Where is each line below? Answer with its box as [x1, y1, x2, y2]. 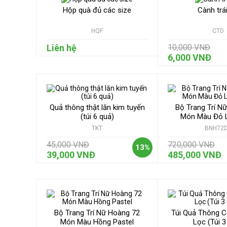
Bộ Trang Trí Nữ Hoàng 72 [54, 208, 140, 217]
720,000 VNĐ [168, 139, 215, 149]
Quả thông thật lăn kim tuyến [49, 102, 145, 112]
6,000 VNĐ [168, 52, 211, 63]
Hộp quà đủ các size [63, 5, 131, 15]
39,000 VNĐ [47, 149, 95, 160]
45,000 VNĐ [47, 139, 89, 149]
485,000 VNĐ [168, 149, 221, 160]
